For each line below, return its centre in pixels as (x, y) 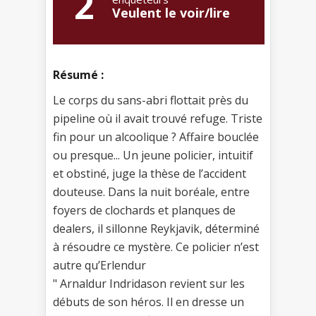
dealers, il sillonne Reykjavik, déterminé (156, 229)
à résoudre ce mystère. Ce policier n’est (156, 247)
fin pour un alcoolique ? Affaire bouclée (156, 137)
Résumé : (78, 75)
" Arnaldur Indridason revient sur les (149, 284)
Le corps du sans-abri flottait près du (151, 101)
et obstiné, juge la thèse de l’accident (150, 174)
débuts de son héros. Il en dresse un (148, 302)
